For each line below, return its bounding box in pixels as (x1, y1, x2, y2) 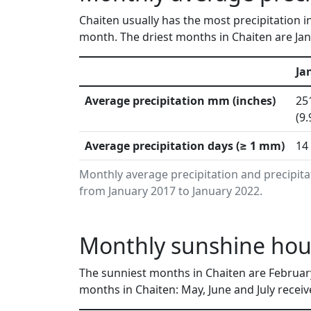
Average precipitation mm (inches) (85, 93, 276, 108)
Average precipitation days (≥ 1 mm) (85, 138, 285, 153)
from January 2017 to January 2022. (79, 183, 262, 199)
